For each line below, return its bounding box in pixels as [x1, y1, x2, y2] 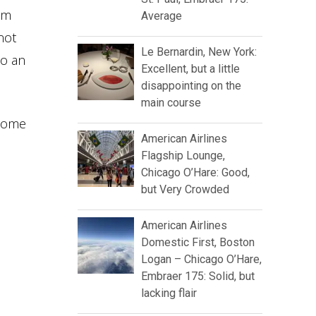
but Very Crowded [141, 183, 229, 197]
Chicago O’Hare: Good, [141, 166, 250, 180]
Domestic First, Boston [141, 236, 255, 250]
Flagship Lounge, [141, 149, 225, 163]
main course [141, 96, 201, 110]
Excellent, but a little [141, 62, 240, 76]
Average [141, 9, 182, 23]
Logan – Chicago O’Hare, [141, 253, 262, 267]
